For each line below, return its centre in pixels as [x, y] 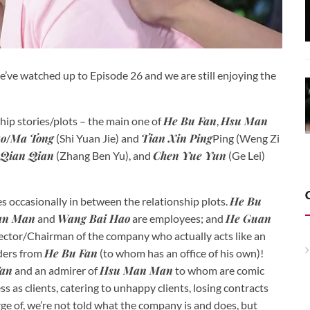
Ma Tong [32, 138]
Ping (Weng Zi [246, 138]
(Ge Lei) [246, 155]
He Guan [248, 218]
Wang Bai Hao [94, 218]
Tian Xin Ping [177, 138]
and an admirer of [56, 270]
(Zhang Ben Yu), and [103, 155]
